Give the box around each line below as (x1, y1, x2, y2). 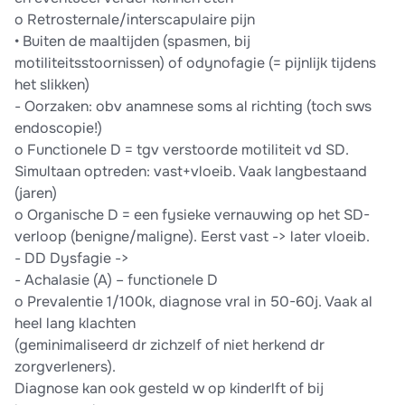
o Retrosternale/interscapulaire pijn (14, 10, 255, 30)
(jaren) (14, 184, 57, 203)
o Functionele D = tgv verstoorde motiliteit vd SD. (14, 140, 349, 160)
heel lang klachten (14, 314, 136, 334)
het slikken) (14, 75, 89, 95)
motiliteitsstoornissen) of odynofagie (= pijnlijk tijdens (14, 53, 376, 73)
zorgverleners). (14, 357, 116, 377)
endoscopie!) (14, 118, 102, 138)
